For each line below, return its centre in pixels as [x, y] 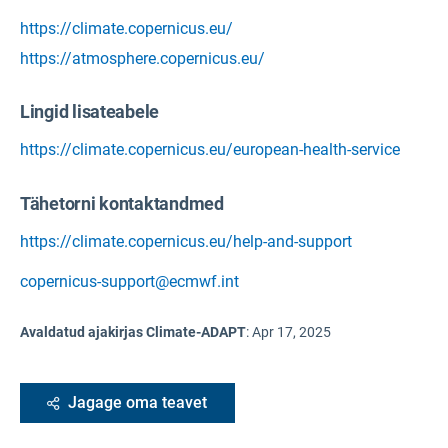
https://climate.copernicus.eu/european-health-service [210, 150]
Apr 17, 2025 [291, 331]
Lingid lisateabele [90, 112]
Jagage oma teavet [137, 402]
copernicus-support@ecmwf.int [129, 281]
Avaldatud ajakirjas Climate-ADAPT [133, 331]
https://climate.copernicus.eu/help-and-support [186, 241]
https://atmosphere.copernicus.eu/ [142, 59]
